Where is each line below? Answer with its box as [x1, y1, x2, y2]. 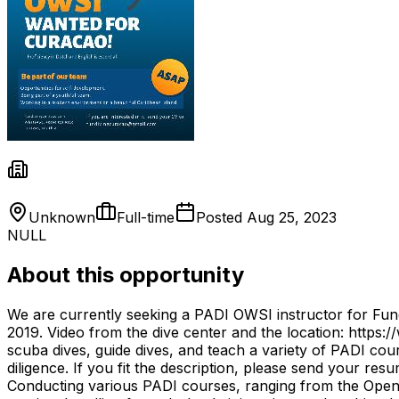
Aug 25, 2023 [247, 208, 337, 226]
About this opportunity [7, 261, 244, 288]
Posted [196, 208, 247, 226]
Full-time [117, 208, 175, 226]
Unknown [28, 208, 95, 226]
